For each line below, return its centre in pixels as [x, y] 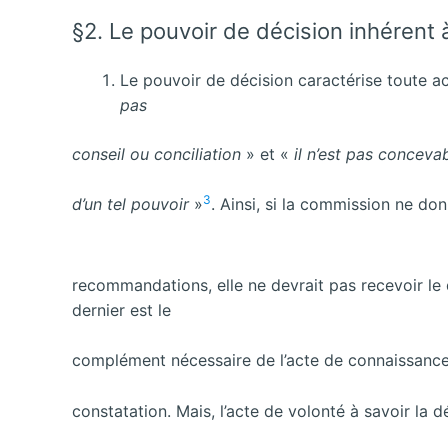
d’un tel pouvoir [133, 204]
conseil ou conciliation [159, 153]
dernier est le [121, 309]
